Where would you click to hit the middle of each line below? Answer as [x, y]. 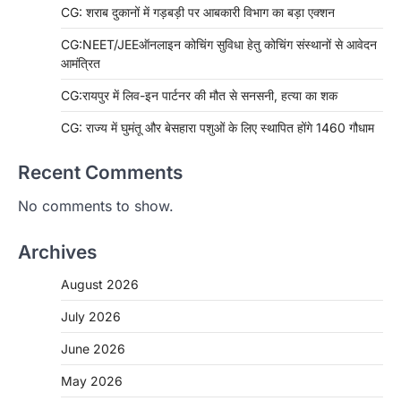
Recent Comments [100, 173]
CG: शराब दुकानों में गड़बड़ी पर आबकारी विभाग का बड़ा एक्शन [198, 13]
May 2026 [92, 381]
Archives [57, 252]
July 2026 [91, 317]
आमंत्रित [81, 64]
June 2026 [93, 349]
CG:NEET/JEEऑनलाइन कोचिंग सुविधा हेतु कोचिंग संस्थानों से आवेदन [219, 45]
